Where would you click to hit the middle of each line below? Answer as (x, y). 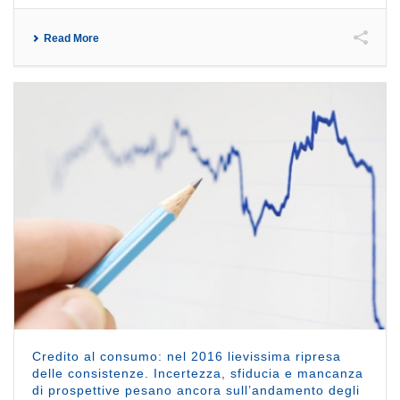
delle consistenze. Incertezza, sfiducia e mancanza (198, 374)
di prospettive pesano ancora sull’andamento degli (196, 391)
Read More (71, 38)
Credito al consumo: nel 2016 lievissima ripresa (187, 357)
